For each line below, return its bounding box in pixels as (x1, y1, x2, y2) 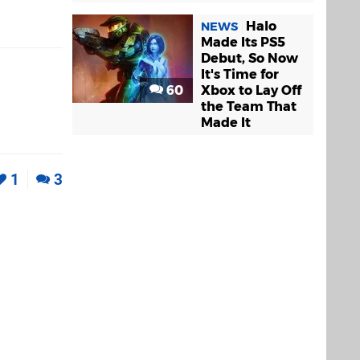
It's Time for (201, 66, 279, 82)
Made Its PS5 (201, 34, 285, 50)
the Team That (201, 98, 297, 114)
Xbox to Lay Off (201, 82, 301, 98)
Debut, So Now (201, 50, 298, 66)
